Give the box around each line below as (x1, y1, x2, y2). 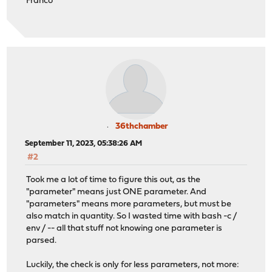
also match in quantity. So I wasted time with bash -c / (26, 211, 238, 221)
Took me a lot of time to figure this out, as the (26, 175, 201, 185)
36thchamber (115, 122, 168, 132)
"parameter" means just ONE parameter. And (26, 187, 207, 197)
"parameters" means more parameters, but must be (26, 199, 232, 209)
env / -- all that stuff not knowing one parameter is (26, 223, 223, 233)
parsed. (26, 236, 57, 245)
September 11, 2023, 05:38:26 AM (25, 140, 143, 148)
